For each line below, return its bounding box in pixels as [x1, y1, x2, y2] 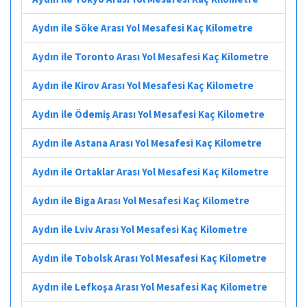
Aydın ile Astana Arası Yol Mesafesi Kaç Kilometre [32, 136, 262, 149]
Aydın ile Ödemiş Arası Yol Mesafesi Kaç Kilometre [32, 107, 265, 121]
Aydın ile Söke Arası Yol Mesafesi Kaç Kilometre [32, 21, 253, 34]
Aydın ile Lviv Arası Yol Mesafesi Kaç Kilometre [32, 222, 247, 236]
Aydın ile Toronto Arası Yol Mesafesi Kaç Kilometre [32, 49, 269, 63]
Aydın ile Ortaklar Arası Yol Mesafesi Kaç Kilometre [32, 164, 269, 178]
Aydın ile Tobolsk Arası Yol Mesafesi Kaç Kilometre [32, 251, 267, 265]
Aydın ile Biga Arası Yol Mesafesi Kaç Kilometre [32, 193, 249, 207]
